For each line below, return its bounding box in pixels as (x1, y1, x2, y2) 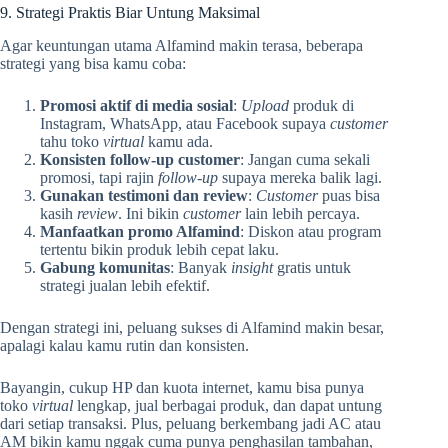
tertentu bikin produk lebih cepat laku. (40, 240, 279, 258)
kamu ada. (148, 132, 213, 150)
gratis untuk (277, 258, 351, 276)
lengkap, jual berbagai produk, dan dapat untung (77, 396, 382, 414)
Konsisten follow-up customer (40, 150, 240, 168)
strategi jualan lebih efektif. (40, 276, 210, 294)
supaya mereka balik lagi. (222, 168, 382, 186)
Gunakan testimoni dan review (40, 186, 248, 204)
